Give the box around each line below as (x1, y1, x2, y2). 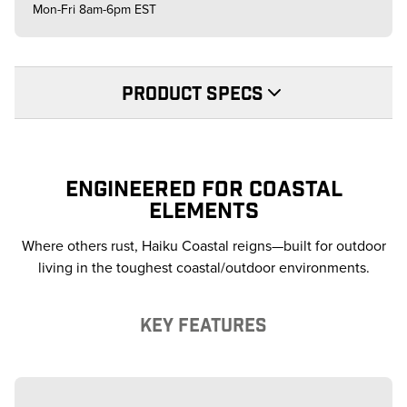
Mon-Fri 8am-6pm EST (33, 2, 156, 17)
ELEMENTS (148, 196, 259, 223)
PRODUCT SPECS (122, 82, 263, 104)
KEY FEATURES (140, 313, 267, 335)
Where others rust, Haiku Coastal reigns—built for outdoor (21, 237, 386, 255)
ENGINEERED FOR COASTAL (65, 174, 342, 201)
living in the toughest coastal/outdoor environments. (37, 259, 370, 277)
